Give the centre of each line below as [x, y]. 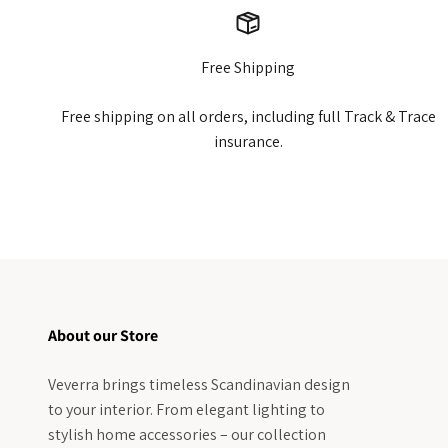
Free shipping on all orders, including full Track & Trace [248, 116]
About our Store [103, 335]
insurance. [248, 141]
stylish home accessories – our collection [187, 434]
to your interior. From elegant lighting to [186, 409]
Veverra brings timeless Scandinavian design [199, 384]
